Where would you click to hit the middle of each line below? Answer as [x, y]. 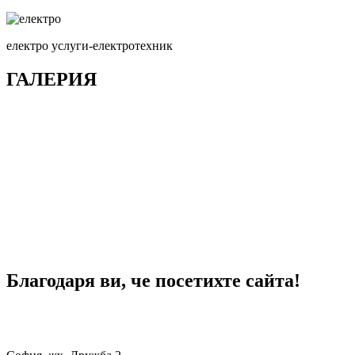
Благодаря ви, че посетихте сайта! [153, 281]
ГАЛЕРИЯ [52, 79]
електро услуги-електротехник [90, 45]
